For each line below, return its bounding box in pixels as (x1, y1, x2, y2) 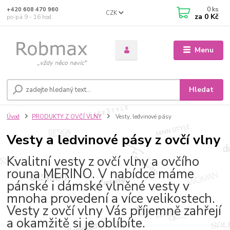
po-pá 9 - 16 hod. (7, 13, 53, 21)
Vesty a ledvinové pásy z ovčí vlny (7, 130, 221, 149)
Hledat (189, 84, 214, 94)
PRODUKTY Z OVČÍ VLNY (32, 112, 102, 121)
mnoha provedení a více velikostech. (7, 190, 216, 208)
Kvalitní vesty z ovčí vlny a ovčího (7, 153, 200, 171)
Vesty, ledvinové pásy (113, 112, 171, 121)
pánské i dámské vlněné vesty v (7, 178, 190, 196)
